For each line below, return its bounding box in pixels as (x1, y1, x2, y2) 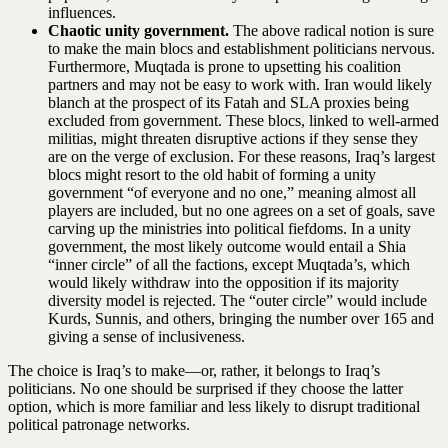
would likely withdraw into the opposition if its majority (48, 273, 399, 291)
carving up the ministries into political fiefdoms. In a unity (48, 219, 411, 237)
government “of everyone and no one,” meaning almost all (48, 183, 416, 201)
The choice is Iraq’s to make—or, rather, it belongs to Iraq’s (8, 361, 380, 379)
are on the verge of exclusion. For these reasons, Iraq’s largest (48, 147, 435, 165)
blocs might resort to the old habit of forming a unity (48, 165, 376, 183)
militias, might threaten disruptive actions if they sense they (48, 129, 418, 147)
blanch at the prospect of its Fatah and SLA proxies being (48, 93, 409, 111)
